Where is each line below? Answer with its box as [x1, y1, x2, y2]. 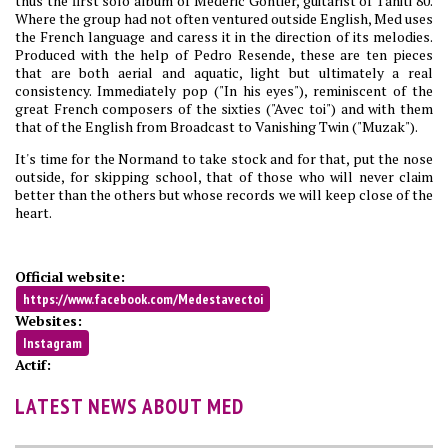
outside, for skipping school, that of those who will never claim [15, 167, 433, 187]
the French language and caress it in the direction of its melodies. [15, 27, 433, 47]
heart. [15, 203, 52, 223]
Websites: [15, 311, 86, 331]
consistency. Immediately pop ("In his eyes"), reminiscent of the [15, 81, 433, 101]
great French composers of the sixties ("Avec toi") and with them [15, 99, 433, 119]
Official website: [15, 267, 129, 287]
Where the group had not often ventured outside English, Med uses [15, 9, 433, 29]
